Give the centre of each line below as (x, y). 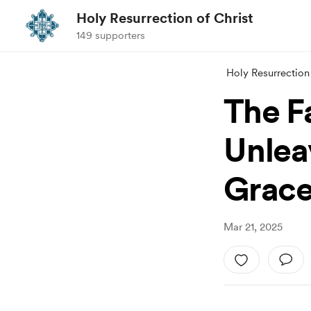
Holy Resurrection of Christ (165, 18)
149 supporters (111, 35)
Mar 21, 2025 (253, 227)
